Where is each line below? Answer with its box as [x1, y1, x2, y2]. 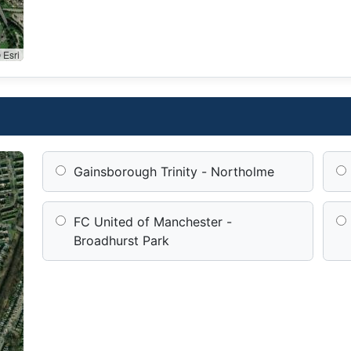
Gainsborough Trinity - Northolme [74, 163, 275, 179]
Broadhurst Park [74, 232, 170, 248]
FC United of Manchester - [74, 213, 233, 230]
